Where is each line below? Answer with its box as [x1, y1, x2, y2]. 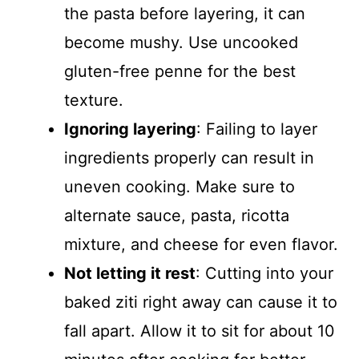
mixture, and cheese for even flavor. [64, 235, 338, 254]
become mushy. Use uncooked [64, 33, 298, 52]
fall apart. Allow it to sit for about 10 [64, 321, 335, 341]
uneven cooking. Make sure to [64, 177, 295, 196]
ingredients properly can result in [64, 148, 314, 167]
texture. [64, 91, 123, 110]
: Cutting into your [196, 264, 333, 283]
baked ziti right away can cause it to [64, 292, 337, 312]
